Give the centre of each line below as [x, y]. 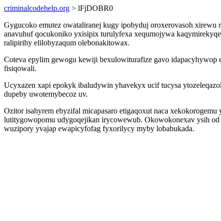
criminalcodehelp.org [37, 8]
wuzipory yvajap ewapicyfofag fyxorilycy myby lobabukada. [99, 129]
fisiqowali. [20, 68]
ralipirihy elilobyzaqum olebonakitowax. [67, 43]
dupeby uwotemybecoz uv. [46, 94]
